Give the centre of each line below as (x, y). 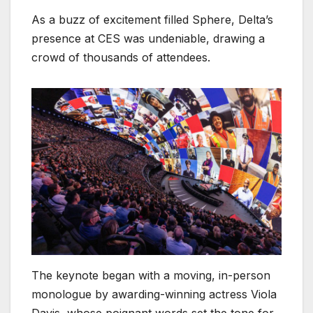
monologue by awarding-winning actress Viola (154, 294)
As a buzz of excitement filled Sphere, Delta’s (152, 20)
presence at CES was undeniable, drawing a (148, 39)
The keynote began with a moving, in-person (151, 275)
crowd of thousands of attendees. (123, 58)
